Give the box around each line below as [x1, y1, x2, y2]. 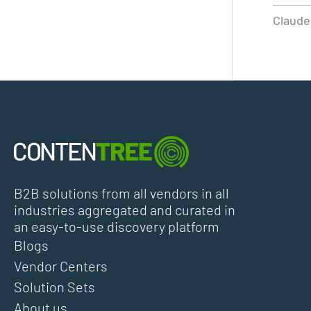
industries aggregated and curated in [14, 201, 235, 218]
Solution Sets [14, 278, 95, 295]
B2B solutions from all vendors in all [14, 184, 229, 201]
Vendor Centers [14, 257, 108, 274]
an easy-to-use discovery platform [14, 217, 219, 235]
